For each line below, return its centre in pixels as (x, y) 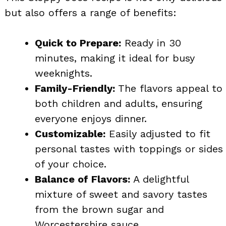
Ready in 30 (151, 43)
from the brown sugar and (99, 209)
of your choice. (71, 164)
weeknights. (64, 73)
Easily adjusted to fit (158, 133)
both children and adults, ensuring (119, 103)
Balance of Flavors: (82, 179)
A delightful (159, 179)
